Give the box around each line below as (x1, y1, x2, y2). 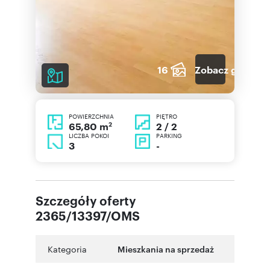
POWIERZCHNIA (69, 111, 114, 121)
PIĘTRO (156, 111, 177, 121)
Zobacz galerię (194, 63, 264, 76)
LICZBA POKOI (69, 131, 109, 140)
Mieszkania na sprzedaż (118, 243, 214, 255)
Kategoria (48, 243, 87, 256)
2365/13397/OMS (36, 207, 140, 224)
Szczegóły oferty (36, 192, 136, 209)
